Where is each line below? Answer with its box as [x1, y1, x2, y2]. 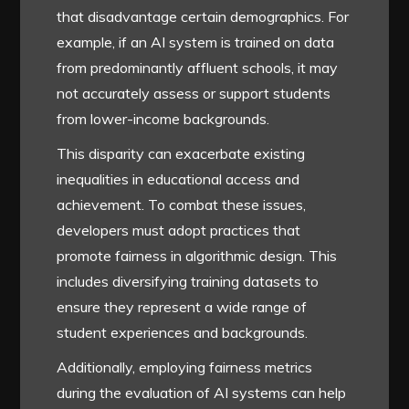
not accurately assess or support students [57, 83, 331, 102]
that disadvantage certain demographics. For [57, 6, 350, 26]
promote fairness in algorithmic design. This [57, 246, 338, 265]
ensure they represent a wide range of [57, 297, 308, 316]
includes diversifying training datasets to [57, 271, 320, 290]
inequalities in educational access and [57, 169, 300, 188]
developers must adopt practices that [57, 220, 301, 239]
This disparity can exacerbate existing [57, 143, 306, 163]
